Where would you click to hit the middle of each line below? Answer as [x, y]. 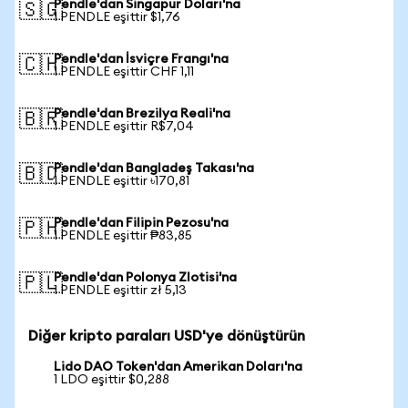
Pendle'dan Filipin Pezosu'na [141, 223]
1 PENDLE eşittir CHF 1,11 [124, 72]
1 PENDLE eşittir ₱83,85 [123, 236]
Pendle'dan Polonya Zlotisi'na [145, 278]
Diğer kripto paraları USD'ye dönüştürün [167, 336]
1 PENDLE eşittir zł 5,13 [120, 291]
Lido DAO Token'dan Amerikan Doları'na [178, 367]
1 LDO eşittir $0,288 [112, 380]
